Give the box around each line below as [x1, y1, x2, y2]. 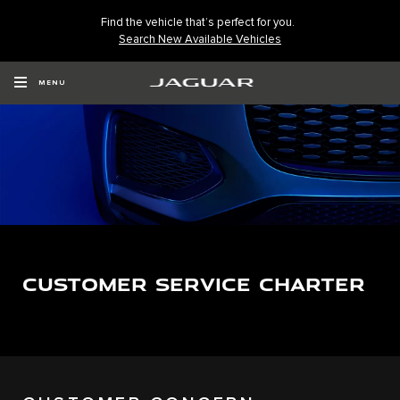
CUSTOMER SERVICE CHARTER [22, 270, 365, 296]
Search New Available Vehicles [119, 33, 281, 46]
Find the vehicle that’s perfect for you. [101, 16, 295, 29]
